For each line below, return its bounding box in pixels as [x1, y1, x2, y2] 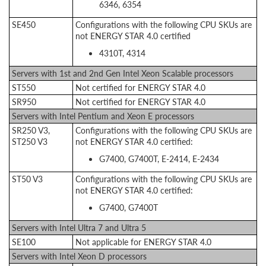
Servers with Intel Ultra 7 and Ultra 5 [12, 221, 146, 233]
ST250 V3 [12, 135, 47, 147]
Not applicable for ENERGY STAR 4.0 [75, 236, 211, 248]
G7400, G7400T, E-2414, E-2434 [99, 153, 219, 164]
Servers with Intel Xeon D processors [12, 250, 147, 262]
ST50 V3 [12, 173, 43, 185]
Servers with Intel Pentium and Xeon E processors [12, 110, 194, 122]
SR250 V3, [12, 124, 50, 136]
